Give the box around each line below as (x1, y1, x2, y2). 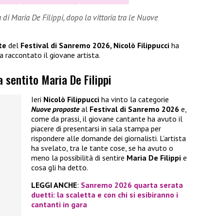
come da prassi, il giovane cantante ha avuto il (31, 114, 182, 124)
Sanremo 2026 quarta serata (81, 180, 183, 190)
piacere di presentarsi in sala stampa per (31, 124, 161, 134)
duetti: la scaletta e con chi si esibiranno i (31, 190, 178, 200)
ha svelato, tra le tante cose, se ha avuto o (31, 143, 173, 153)
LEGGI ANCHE (31, 180, 77, 190)
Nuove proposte (31, 104, 79, 114)
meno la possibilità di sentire (31, 153, 127, 163)
